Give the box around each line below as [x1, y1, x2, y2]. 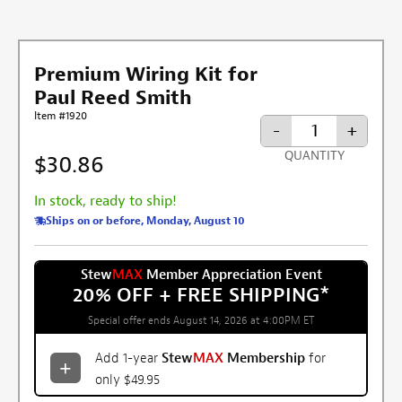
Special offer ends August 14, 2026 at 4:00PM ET [88, 312, 314, 328]
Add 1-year [95, 349, 162, 367]
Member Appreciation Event [142, 266, 322, 284]
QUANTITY [284, 147, 345, 163]
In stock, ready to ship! [34, 191, 177, 210]
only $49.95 [95, 371, 160, 389]
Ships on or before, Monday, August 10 [46, 213, 245, 228]
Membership [227, 349, 305, 367]
